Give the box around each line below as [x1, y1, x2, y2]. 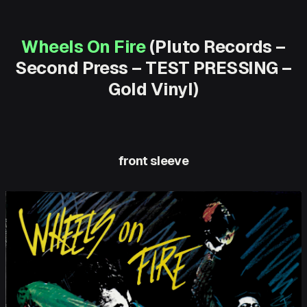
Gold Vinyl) [108, 79, 199, 100]
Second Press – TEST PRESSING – [15, 58, 292, 79]
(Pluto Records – [145, 37, 286, 58]
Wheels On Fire [21, 37, 146, 58]
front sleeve [118, 153, 189, 169]
